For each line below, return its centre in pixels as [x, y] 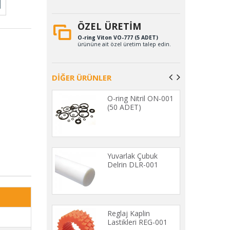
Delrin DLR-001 [133, 164]
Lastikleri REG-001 [137, 222]
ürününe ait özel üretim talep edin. [124, 44]
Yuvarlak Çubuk [132, 156]
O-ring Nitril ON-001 [140, 98]
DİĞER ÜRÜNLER [82, 77]
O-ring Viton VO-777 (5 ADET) [118, 37]
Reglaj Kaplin [129, 213]
